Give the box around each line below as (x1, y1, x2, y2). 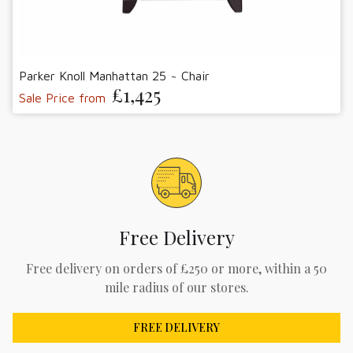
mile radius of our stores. (104, 279, 249, 296)
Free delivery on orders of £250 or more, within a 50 (26, 260, 327, 277)
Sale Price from (19, 91, 106, 106)
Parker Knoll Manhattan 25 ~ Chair (19, 69, 210, 84)
